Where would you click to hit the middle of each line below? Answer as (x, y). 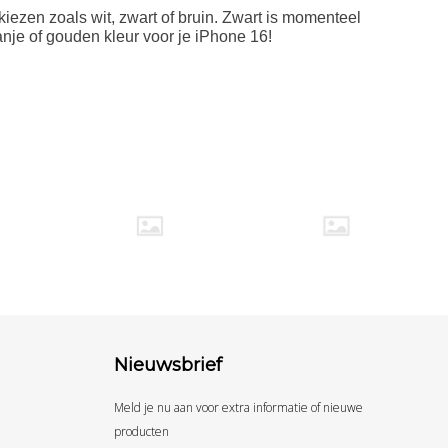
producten (141, 432)
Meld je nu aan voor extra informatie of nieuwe (238, 408)
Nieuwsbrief (167, 365)
